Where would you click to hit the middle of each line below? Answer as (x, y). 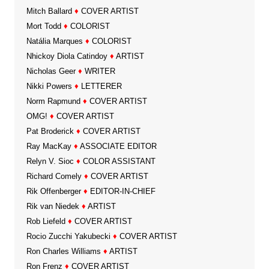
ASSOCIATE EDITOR (117, 147)
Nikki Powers (49, 86)
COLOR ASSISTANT (118, 162)
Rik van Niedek (53, 207)
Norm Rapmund (53, 101)
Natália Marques (54, 41)
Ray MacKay (49, 147)
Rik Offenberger (53, 192)
